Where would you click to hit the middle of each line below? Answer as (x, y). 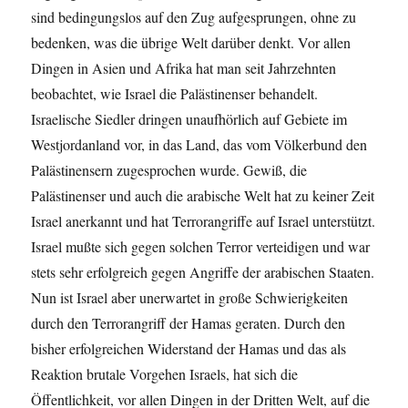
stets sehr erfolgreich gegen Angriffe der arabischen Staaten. (203, 271)
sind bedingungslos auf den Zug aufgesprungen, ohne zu (194, 16)
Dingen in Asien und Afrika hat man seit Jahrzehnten (184, 67)
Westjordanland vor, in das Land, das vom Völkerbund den (199, 144)
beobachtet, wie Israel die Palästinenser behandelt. (175, 93)
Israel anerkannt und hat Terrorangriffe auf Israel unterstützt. (204, 220)
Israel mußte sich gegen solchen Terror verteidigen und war (201, 246)
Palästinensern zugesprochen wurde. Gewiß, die (169, 169)
